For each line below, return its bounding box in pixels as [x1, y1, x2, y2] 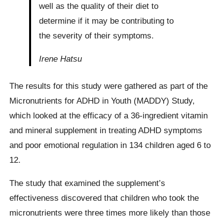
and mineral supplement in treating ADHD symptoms [9, 125, 203, 135]
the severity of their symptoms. [39, 30, 154, 40]
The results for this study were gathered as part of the [9, 80, 208, 91]
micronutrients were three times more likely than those [9, 208, 211, 218]
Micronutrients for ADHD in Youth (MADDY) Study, [9, 95, 195, 106]
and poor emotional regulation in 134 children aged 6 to [9, 140, 211, 150]
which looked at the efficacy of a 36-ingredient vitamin [9, 110, 208, 120]
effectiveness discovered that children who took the [9, 193, 199, 203]
